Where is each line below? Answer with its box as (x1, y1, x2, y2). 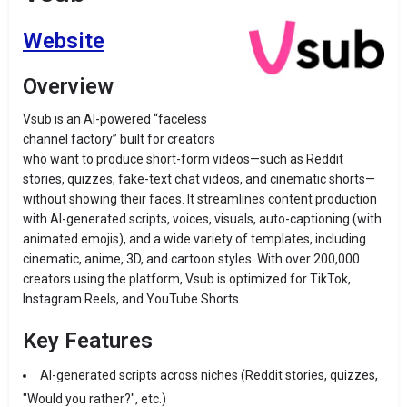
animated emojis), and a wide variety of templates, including (23, 232, 366, 247)
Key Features (23, 328, 153, 354)
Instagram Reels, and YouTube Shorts (23, 292, 239, 307)
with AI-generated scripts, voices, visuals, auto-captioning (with (23, 212, 382, 227)
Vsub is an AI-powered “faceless (23, 112, 207, 127)
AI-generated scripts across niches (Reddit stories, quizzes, (40, 368, 378, 383)
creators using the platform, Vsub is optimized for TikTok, (23, 272, 351, 287)
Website (23, 28, 104, 55)
